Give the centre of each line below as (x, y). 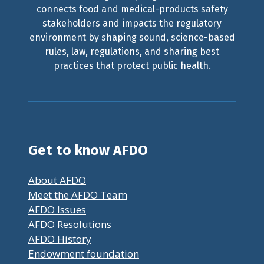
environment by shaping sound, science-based (132, 37)
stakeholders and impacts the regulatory (132, 23)
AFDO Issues (57, 209)
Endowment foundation (84, 253)
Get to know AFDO (88, 150)
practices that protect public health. (132, 65)
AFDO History (60, 239)
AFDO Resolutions (70, 224)
